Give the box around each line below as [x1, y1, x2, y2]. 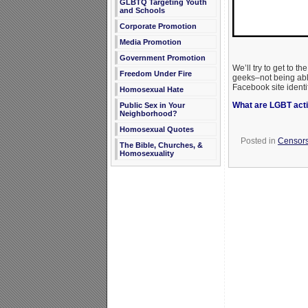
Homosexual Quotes [119, 125, 194, 133]
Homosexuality [119, 149, 174, 157]
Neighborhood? [119, 109, 177, 118]
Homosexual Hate [119, 85, 184, 93]
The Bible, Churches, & [119, 141, 203, 149]
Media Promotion [119, 38, 181, 46]
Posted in [241, 135, 278, 146]
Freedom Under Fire [119, 69, 192, 78]
